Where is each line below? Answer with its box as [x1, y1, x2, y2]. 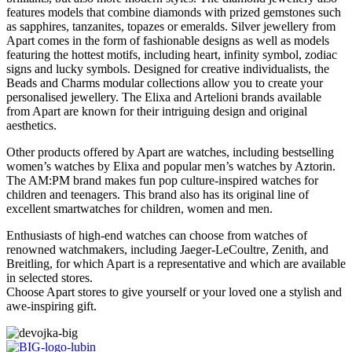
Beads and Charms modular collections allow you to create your [6, 75, 323, 90]
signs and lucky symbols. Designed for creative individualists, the [6, 61, 329, 75]
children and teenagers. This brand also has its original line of [6, 187, 309, 201]
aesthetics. [6, 118, 57, 132]
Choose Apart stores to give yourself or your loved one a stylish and [6, 284, 342, 299]
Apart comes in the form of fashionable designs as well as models [6, 33, 329, 47]
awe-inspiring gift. [6, 299, 97, 313]
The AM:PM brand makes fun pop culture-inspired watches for [6, 173, 318, 187]
